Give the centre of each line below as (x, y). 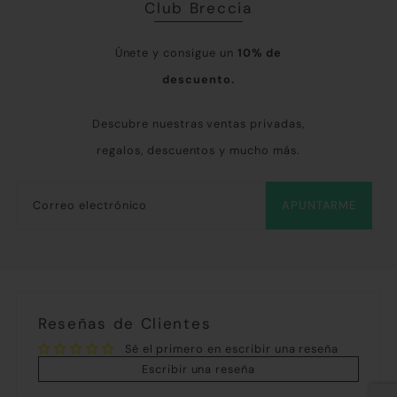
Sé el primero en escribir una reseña (232, 348)
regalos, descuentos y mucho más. (198, 150)
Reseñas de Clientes (125, 323)
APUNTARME (319, 205)
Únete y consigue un (176, 52)
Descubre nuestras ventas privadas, (198, 123)
